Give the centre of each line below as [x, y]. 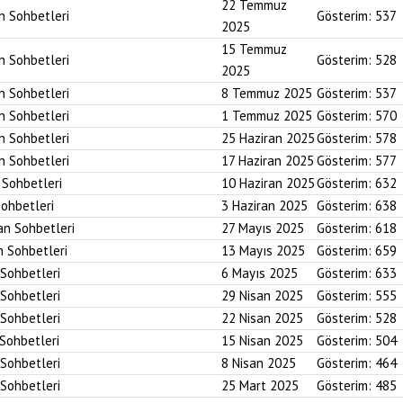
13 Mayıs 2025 [263, 251]
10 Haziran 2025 [268, 183]
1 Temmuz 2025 [267, 116]
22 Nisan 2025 [262, 318]
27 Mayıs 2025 [263, 228]
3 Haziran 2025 [264, 206]
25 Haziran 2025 [268, 138]
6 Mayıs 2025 [260, 273]
